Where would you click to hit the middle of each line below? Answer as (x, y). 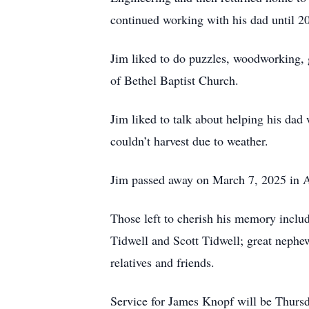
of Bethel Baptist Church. (175, 80)
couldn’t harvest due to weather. (189, 141)
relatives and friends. (162, 262)
